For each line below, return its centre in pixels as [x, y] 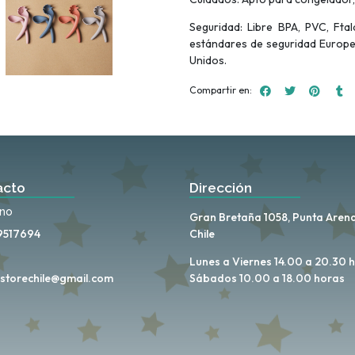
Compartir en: [221, 90]
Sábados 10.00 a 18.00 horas [267, 278]
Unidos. [208, 60]
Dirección [221, 187]
